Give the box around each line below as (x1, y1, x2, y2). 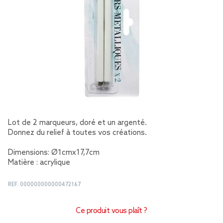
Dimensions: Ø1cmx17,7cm (8, 148, 100, 157)
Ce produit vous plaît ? (76, 207, 147, 216)
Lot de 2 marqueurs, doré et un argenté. (8, 118, 147, 127)
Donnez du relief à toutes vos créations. (8, 128, 147, 137)
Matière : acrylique (8, 158, 70, 167)
